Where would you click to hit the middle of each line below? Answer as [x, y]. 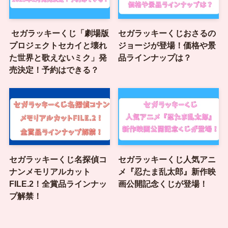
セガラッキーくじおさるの [167, 33]
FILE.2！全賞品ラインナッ [58, 183]
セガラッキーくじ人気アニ [167, 159]
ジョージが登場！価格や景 [167, 45]
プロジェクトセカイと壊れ [58, 45]
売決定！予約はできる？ [54, 69]
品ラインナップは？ [155, 57]
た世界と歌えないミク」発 [58, 57]
